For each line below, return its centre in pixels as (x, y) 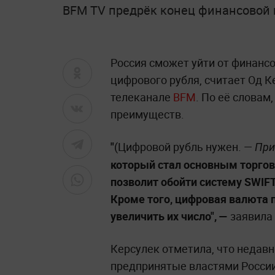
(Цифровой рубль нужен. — (184, 147)
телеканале (142, 97)
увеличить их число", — (169, 216)
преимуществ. (147, 114)
